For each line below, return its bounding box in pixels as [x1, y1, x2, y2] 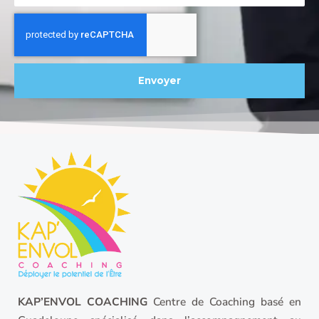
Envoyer [138, 74, 181, 86]
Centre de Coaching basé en [147, 293, 301, 309]
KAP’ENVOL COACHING [18, 293, 147, 309]
